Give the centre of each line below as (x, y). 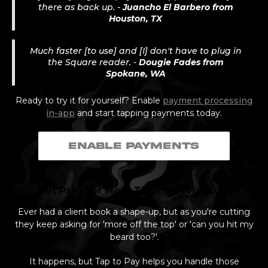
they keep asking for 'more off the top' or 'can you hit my (134, 224)
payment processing (208, 100)
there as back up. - (80, 7)
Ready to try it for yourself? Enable (89, 100)
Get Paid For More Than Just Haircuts (134, 190)
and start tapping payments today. (148, 113)
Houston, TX (135, 18)
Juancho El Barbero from (178, 7)
